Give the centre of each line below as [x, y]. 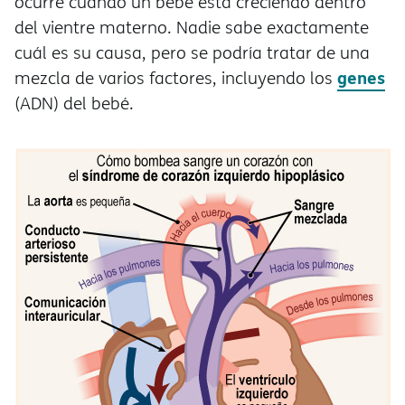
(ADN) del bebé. [74, 104]
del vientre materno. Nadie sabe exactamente [192, 28]
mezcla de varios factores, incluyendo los [176, 78]
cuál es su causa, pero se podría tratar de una [192, 53]
